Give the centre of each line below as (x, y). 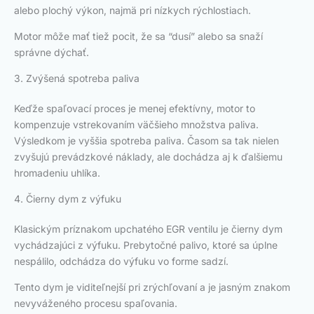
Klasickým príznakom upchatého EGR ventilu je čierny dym (148, 229)
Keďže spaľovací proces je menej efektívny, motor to (135, 109)
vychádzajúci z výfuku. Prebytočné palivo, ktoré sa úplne (146, 245)
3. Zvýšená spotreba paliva (77, 78)
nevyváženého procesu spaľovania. (96, 303)
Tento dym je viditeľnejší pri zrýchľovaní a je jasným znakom (152, 287)
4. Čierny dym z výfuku (68, 199)
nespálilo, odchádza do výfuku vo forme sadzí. (121, 261)
